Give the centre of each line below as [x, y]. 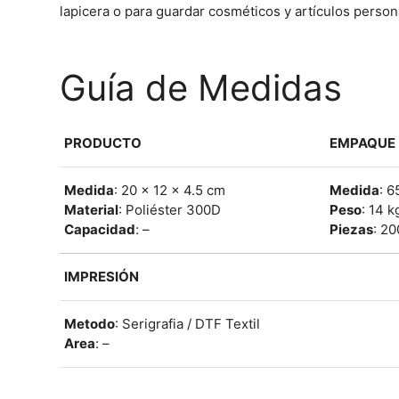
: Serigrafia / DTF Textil [188, 324]
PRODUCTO [103, 143]
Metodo [90, 324]
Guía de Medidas [201, 88]
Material [92, 210]
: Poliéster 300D [170, 210]
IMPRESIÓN [102, 277]
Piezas [352, 230]
